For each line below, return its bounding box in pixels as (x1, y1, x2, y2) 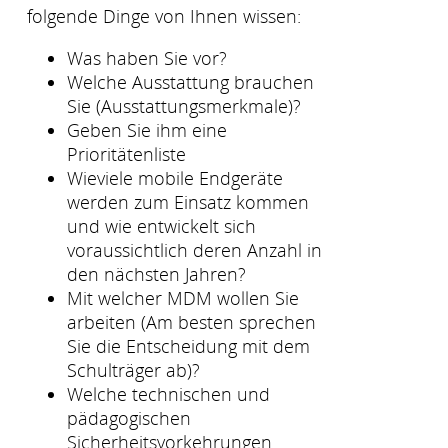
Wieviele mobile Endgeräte (67, 165, 283, 190)
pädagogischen (67, 405, 191, 430)
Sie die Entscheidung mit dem (67, 333, 310, 358)
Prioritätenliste (67, 141, 186, 166)
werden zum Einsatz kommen (67, 189, 309, 214)
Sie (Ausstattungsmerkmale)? (67, 93, 301, 118)
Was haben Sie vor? (67, 45, 227, 70)
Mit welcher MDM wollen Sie (67, 285, 299, 310)
